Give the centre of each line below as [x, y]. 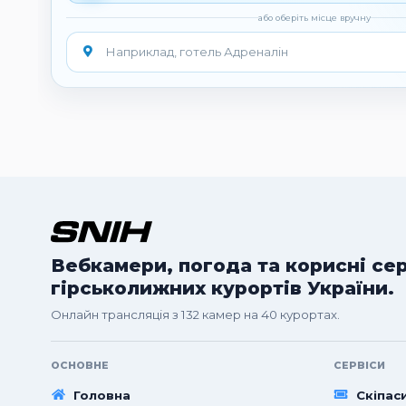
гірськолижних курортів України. [222, 287]
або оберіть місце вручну [315, 18]
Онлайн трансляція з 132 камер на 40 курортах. [195, 315]
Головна [102, 395]
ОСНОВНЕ [80, 366]
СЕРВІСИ [359, 366]
